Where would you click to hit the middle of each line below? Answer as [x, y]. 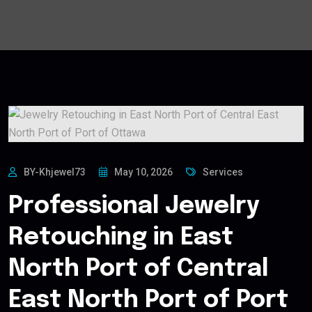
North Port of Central [138, 270]
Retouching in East [121, 238]
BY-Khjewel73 [55, 172]
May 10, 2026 [143, 172]
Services [223, 172]
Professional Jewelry [134, 207]
